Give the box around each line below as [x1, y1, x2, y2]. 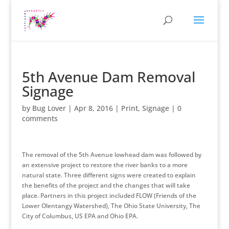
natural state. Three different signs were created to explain [21, 171, 196, 179]
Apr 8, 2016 [74, 103, 113, 113]
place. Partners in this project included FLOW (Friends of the [21, 191, 196, 200]
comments [21, 113, 58, 123]
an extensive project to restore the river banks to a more [21, 161, 188, 169]
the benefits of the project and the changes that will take [21, 181, 190, 190]
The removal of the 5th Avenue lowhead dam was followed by [21, 150, 201, 159]
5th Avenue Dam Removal [21, 67, 195, 86]
